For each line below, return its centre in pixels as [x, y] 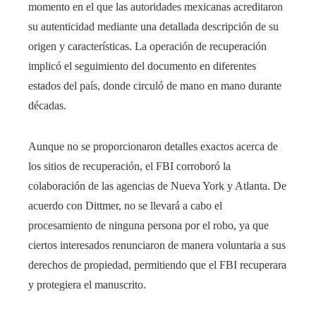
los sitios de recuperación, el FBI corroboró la [129, 166]
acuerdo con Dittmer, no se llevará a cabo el [125, 205]
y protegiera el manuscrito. [87, 284]
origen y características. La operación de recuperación [147, 46]
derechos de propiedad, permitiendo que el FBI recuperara [157, 265]
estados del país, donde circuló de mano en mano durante [155, 85]
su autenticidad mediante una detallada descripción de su [153, 26]
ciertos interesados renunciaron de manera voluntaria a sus [157, 245]
